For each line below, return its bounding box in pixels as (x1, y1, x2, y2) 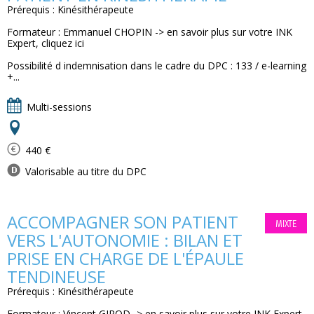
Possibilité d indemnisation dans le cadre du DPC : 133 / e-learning (7, 59, 306, 72)
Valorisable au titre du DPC (22, 165, 146, 178)
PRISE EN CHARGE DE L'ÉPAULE (7, 247, 244, 270)
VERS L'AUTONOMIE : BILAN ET (7, 228, 243, 252)
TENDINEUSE (7, 265, 106, 288)
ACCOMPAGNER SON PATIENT (7, 210, 238, 233)
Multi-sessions (24, 100, 92, 114)
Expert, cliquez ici (7, 36, 84, 50)
